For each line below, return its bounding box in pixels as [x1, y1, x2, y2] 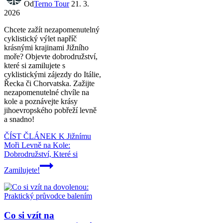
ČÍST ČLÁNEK [4, 132, 57, 141]
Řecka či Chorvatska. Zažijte [4, 79, 95, 88]
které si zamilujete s [4, 61, 65, 70]
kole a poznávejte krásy [4, 97, 78, 106]
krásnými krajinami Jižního [4, 43, 89, 52]
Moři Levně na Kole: [4, 141, 70, 150]
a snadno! [4, 115, 34, 124]
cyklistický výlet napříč [4, 34, 77, 43]
